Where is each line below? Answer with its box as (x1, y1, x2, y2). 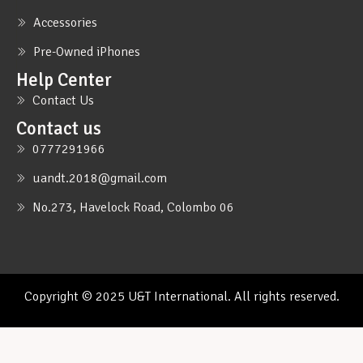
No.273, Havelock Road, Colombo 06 (32, 199, 234, 216)
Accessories (33, 15, 97, 32)
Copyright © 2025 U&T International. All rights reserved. (23, 288, 340, 305)
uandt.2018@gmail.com (32, 170, 167, 187)
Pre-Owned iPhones (33, 44, 140, 61)
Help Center (16, 69, 112, 92)
